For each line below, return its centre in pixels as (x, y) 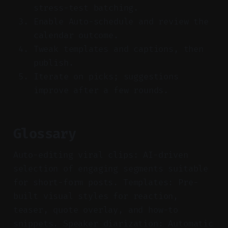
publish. (53, 63)
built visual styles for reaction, (96, 196)
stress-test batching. (86, 8)
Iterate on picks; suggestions (106, 76)
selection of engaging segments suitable (111, 168)
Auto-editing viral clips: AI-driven (101, 155)
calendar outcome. (76, 35)
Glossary (45, 134)
